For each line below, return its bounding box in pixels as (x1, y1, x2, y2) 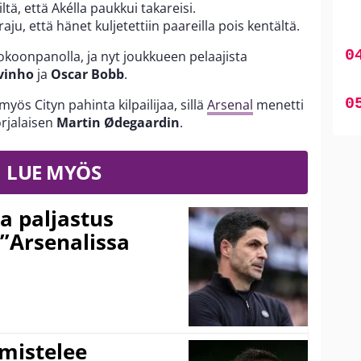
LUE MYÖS (6, 159, 101, 186)
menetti (253, 96, 304, 114)
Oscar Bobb (51, 65, 124, 84)
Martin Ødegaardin (56, 114, 180, 132)
